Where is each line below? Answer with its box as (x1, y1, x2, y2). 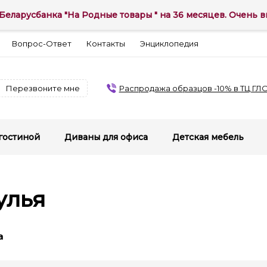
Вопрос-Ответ (12, 38, 72, 48)
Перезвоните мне (6, 83, 80, 93)
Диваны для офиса (64, 132, 148, 142)
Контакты (86, 38, 125, 48)
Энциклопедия (140, 38, 198, 48)
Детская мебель (172, 132, 244, 142)
